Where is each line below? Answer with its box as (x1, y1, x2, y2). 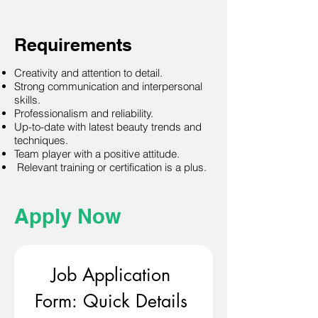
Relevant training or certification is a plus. (14, 160, 207, 174)
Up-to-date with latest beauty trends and (14, 120, 202, 133)
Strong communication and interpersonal (14, 79, 202, 93)
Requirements (14, 34, 132, 55)
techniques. (14, 133, 68, 147)
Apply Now (14, 204, 121, 229)
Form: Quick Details (34, 290, 187, 312)
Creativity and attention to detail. (14, 66, 163, 79)
